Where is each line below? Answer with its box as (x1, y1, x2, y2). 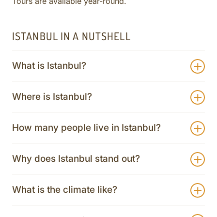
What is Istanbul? (12, 60, 86, 71)
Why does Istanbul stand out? (12, 153, 140, 164)
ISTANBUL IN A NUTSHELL (12, 29, 131, 43)
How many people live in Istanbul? (12, 122, 161, 133)
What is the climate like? (12, 184, 117, 195)
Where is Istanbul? (12, 91, 92, 102)
